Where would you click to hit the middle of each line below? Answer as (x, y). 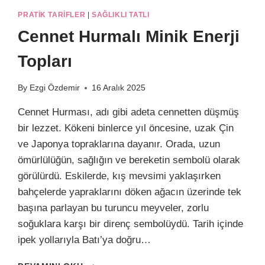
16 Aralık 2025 (118, 88)
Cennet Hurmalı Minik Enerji (129, 36)
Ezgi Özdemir (54, 88)
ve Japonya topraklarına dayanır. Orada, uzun (119, 144)
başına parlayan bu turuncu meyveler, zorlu (114, 208)
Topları (45, 61)
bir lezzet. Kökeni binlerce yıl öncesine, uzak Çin (126, 128)
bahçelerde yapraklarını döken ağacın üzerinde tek (130, 192)
